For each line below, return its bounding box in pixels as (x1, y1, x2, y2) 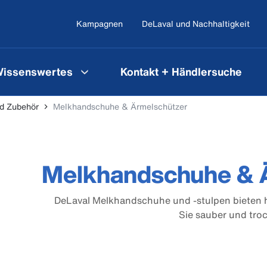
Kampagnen (76, 17, 123, 30)
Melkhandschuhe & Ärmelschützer (53, 100, 187, 113)
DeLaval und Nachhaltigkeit (142, 17, 250, 30)
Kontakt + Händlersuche (120, 63, 242, 79)
